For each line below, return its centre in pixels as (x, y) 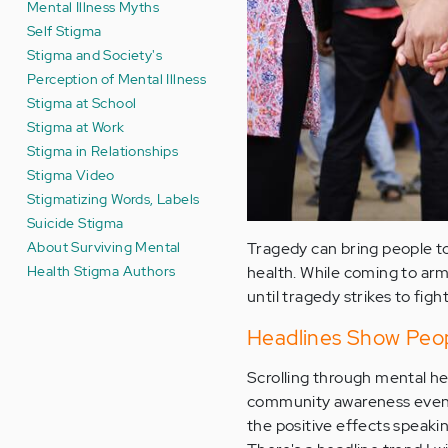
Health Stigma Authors (101, 270)
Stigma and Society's (95, 54)
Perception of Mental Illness (117, 78)
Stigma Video (71, 174)
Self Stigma (64, 30)
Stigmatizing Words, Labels (113, 198)
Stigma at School (82, 102)
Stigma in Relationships (103, 150)
